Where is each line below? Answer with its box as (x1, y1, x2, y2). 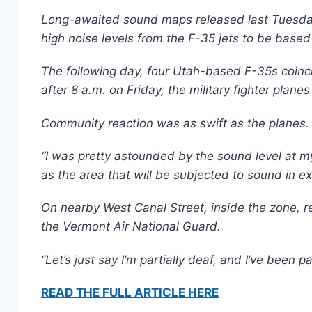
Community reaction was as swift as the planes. (41, 116, 309, 130)
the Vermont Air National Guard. (41, 219, 221, 234)
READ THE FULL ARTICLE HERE (41, 286, 219, 300)
